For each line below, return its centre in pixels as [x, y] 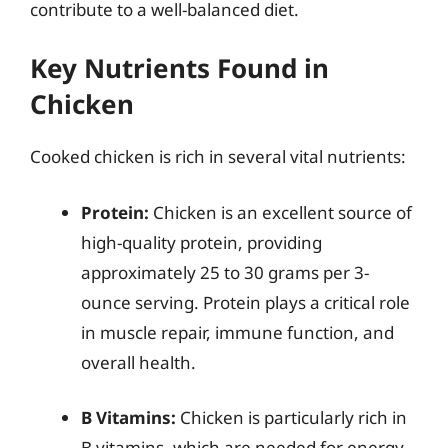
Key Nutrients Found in [179, 68]
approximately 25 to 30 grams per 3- [225, 272]
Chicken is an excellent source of [280, 212]
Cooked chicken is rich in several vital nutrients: [218, 156]
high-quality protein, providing [201, 242]
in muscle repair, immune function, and [237, 332]
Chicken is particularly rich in [291, 417]
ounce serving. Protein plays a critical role [245, 302]
